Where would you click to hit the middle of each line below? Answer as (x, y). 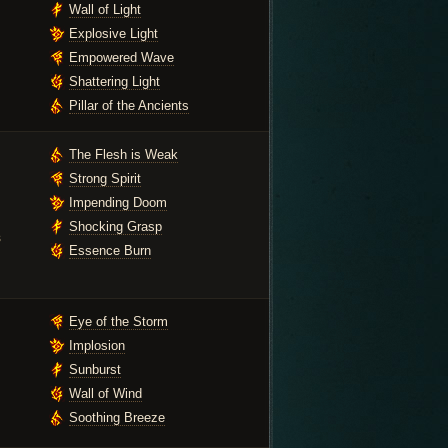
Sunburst (95, 369)
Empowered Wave (121, 57)
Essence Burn (110, 250)
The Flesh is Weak (123, 154)
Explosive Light (113, 33)
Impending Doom (118, 202)
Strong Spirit (105, 178)
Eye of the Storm (118, 321)
